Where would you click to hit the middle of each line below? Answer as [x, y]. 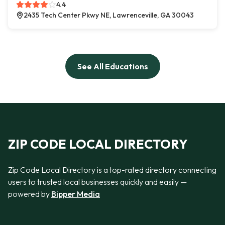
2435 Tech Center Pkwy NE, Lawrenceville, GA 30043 [109, 15]
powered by [30, 194]
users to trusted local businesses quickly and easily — [97, 182]
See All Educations [113, 67]
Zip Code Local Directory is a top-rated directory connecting [112, 170]
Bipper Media [76, 194]
